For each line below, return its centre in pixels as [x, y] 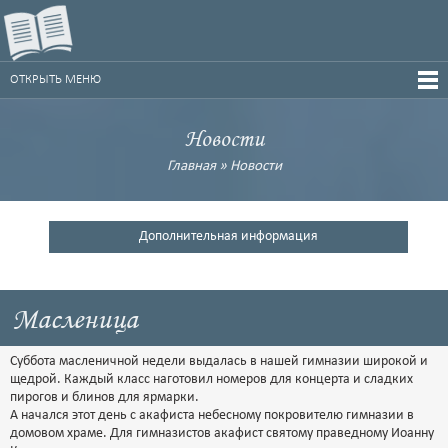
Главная [191, 166]
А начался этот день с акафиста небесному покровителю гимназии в [212, 415]
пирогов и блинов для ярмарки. [104, 397]
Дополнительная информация [228, 236]
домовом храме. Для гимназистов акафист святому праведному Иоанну [222, 433]
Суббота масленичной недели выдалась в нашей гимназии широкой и [219, 361]
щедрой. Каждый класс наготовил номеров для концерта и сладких [211, 379]
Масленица [75, 318]
